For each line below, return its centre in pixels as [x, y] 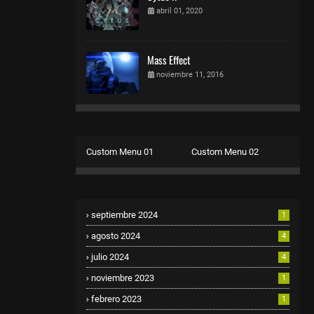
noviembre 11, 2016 [190, 74]
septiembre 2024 [124, 214]
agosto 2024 [116, 235]
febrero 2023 [116, 299]
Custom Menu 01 [120, 151]
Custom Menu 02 [225, 151]
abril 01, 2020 [179, 11]
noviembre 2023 [123, 278]
